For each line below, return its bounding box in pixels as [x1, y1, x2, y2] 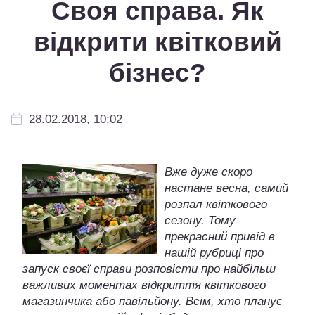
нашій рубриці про [165, 246, 264, 260]
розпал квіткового [165, 198, 267, 212]
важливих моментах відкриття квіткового [22, 278, 266, 292]
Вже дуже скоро [165, 165, 252, 179]
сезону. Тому [165, 214, 236, 228]
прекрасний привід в [165, 230, 275, 244]
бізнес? [109, 58, 206, 88]
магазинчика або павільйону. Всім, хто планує [22, 295, 282, 309]
